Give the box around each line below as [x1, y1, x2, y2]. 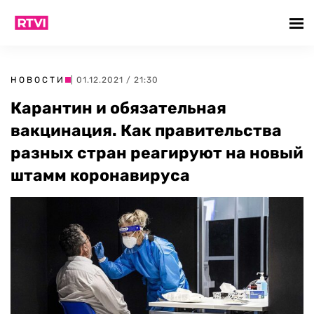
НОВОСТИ [11, 75, 65, 85]
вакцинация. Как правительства [11, 121, 282, 140]
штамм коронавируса [11, 165, 190, 185]
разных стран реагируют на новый [11, 143, 303, 163]
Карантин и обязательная [11, 98, 226, 118]
